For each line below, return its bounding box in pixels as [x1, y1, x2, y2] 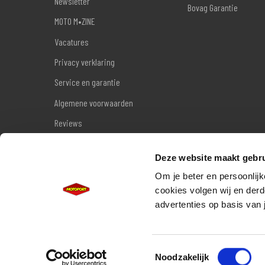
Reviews [54, 117, 82, 128]
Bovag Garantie [188, 2, 238, 14]
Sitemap [54, 137, 82, 149]
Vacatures [54, 35, 89, 47]
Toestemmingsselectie [154, 244, 243, 255]
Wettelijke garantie [54, 157, 117, 169]
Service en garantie [54, 76, 120, 88]
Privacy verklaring [54, 56, 115, 67]
